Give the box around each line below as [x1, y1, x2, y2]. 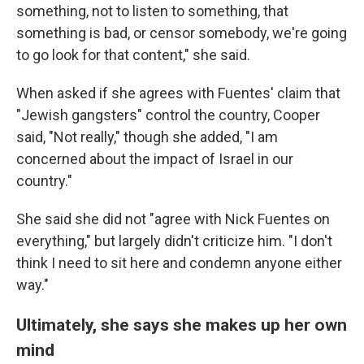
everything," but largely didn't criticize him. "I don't [16, 232, 332, 249]
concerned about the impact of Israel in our [16, 149, 293, 167]
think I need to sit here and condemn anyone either [16, 253, 342, 271]
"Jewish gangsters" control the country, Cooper [16, 106, 320, 123]
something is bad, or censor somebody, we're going [16, 24, 347, 41]
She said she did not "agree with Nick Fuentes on [16, 210, 330, 227]
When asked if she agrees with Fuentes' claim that [16, 84, 340, 102]
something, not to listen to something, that [16, 2, 288, 19]
